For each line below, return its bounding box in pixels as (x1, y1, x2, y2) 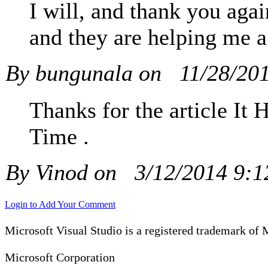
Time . (29, 124, 89, 150)
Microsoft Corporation (5, 251, 115, 264)
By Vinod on (5, 160, 123, 185)
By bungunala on (5, 60, 167, 86)
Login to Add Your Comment (5, 199, 115, 210)
